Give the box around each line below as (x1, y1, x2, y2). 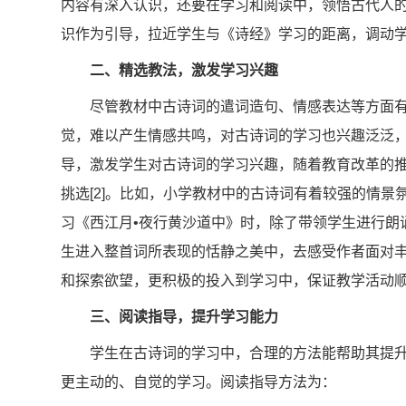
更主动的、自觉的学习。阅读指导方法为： (60, 374, 336, 391)
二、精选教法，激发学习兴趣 (89, 63, 278, 79)
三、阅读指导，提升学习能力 (89, 309, 278, 325)
